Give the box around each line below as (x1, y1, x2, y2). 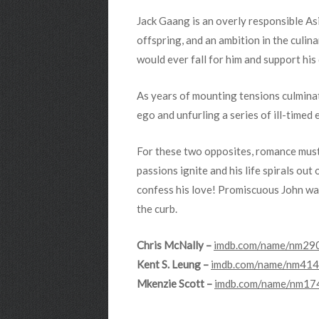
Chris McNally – (137, 239, 214, 251)
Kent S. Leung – (137, 258, 211, 271)
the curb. (137, 202, 177, 215)
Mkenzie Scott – (137, 277, 214, 290)
